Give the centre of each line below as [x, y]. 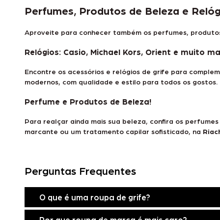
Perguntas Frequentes [80, 170]
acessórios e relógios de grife [118, 71]
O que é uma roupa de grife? [95, 197]
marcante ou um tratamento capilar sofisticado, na [114, 131]
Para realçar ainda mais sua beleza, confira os [105, 121]
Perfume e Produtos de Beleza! [88, 101]
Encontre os [46, 71]
